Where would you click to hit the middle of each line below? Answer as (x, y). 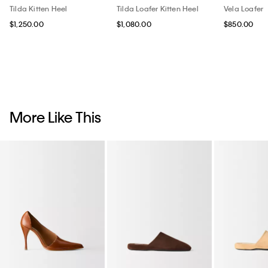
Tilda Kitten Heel (39, 8)
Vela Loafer (244, 8)
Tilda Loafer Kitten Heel (158, 8)
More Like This (55, 117)
